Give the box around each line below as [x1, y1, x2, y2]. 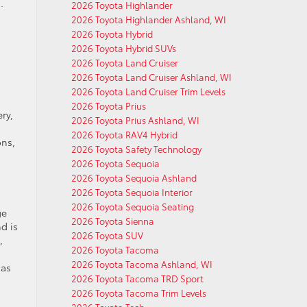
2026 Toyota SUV [71, 229, 143, 241]
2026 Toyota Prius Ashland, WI [71, 114, 199, 126]
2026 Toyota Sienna [71, 214, 154, 227]
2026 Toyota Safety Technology [71, 143, 201, 155]
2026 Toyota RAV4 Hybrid [71, 128, 177, 140]
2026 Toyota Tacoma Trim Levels [71, 286, 206, 299]
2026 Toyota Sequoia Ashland [71, 171, 197, 184]
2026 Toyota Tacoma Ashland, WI [71, 258, 212, 270]
